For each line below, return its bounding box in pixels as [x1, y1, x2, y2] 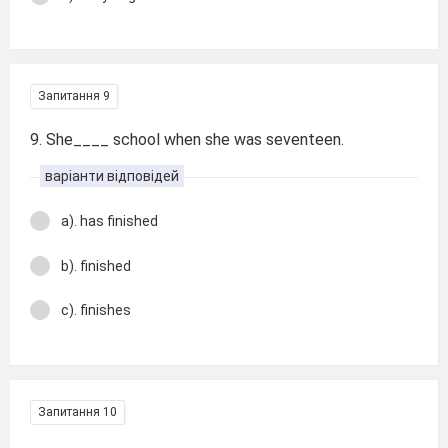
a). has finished [61, 213, 158, 229]
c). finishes [61, 302, 131, 318]
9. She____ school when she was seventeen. [30, 130, 344, 149]
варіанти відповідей [45, 168, 179, 184]
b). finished [61, 257, 131, 274]
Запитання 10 [38, 404, 117, 419]
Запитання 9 [38, 89, 110, 103]
